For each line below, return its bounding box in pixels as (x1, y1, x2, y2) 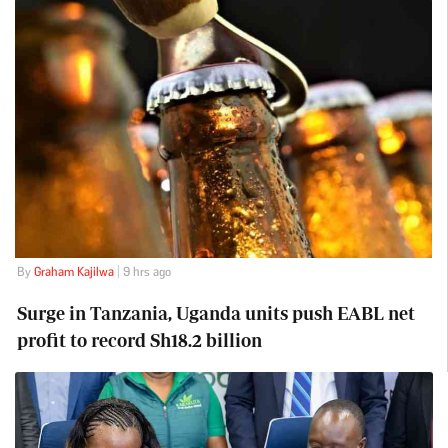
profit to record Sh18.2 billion (16, 330, 262, 351)
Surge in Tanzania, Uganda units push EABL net (16, 303, 415, 324)
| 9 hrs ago (113, 264, 171, 279)
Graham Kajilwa (33, 264, 114, 279)
